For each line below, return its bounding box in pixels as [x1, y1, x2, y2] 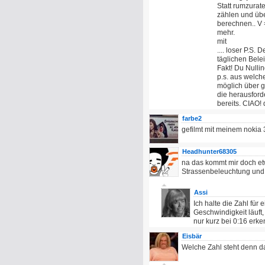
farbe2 [182, 115, 202, 122]
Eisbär [182, 232, 202, 240]
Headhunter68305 [182, 148, 237, 155]
